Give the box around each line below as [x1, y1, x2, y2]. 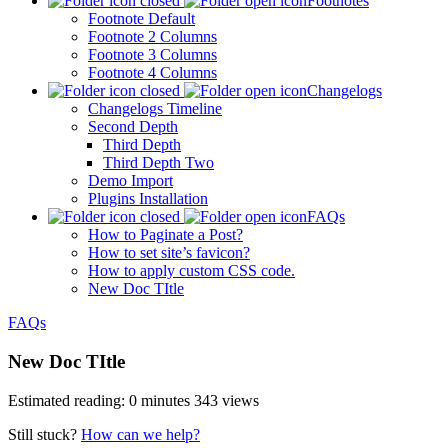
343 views [194, 391, 259, 409]
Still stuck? [8, 425, 81, 443]
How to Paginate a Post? [88, 226, 243, 244]
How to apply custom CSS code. [88, 262, 295, 280]
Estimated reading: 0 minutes [8, 391, 194, 409]
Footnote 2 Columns [88, 28, 217, 46]
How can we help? [81, 425, 200, 443]
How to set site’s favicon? [88, 244, 250, 262]
